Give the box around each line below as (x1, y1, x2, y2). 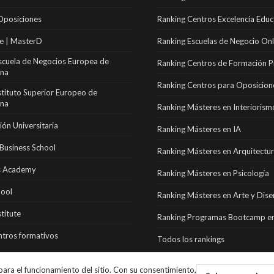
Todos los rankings (157, 234, 225, 244)
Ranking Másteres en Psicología (157, 168, 270, 178)
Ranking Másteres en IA (157, 124, 242, 134)
